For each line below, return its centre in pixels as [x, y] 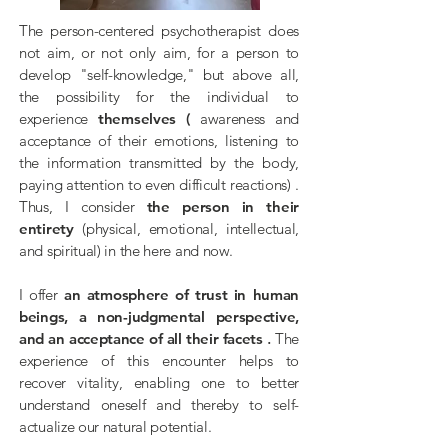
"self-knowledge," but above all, [189, 74]
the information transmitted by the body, [159, 162]
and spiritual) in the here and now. [126, 250]
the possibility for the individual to [159, 96]
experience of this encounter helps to [159, 360]
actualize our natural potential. [115, 426]
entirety [46, 228]
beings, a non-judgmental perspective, [159, 316]
